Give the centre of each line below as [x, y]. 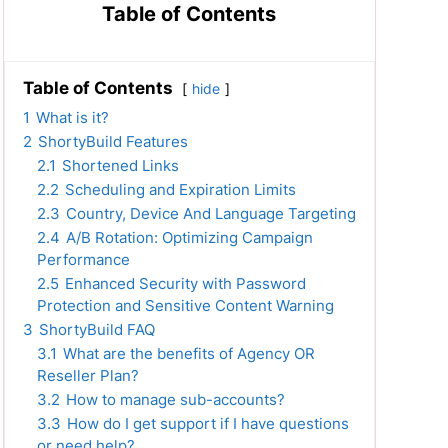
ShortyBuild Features [112, 142]
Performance [83, 260]
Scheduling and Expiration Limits [180, 190]
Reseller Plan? [87, 376]
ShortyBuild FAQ [96, 330]
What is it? [72, 118]
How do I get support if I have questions [207, 424]
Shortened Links [120, 166]
